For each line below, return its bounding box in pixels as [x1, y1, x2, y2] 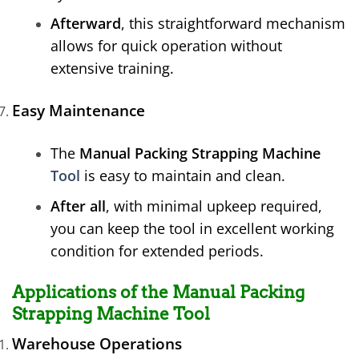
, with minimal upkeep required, [106, 196, 322, 216]
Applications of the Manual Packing [12, 281, 305, 302]
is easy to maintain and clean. [80, 166, 285, 186]
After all [50, 196, 106, 216]
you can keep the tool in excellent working [50, 218, 334, 238]
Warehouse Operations [12, 333, 182, 355]
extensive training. [50, 58, 174, 79]
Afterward [50, 14, 121, 34]
